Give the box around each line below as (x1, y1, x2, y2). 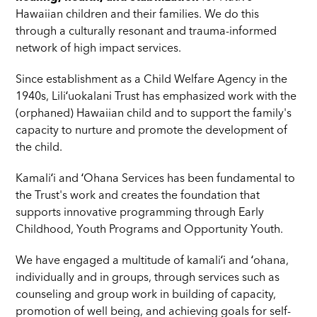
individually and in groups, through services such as (16, 272, 280, 284)
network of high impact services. (16, 43, 185, 55)
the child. (16, 142, 63, 154)
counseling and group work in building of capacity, (16, 289, 277, 301)
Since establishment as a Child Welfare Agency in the (16, 74, 288, 86)
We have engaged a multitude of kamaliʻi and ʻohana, (16, 255, 289, 267)
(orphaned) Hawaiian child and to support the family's (16, 108, 292, 120)
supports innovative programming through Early (16, 207, 265, 219)
